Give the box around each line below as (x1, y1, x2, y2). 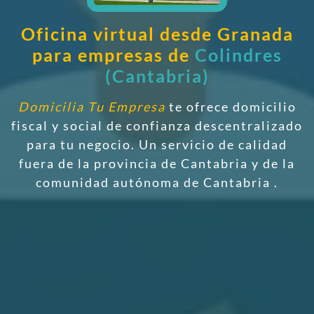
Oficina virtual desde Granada (20, 22, 294, 44)
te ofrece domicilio (165, 98, 296, 114)
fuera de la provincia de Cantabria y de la (19, 155, 295, 171)
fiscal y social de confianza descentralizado (11, 117, 303, 133)
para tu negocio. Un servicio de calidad (27, 136, 287, 152)
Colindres (194, 43, 282, 65)
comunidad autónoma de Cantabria (36, 174, 274, 190)
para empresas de (32, 43, 195, 65)
